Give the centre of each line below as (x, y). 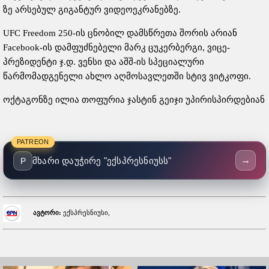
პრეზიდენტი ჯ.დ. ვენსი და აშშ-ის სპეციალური (104, 62)
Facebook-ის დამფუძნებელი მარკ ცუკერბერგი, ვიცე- (116, 47)
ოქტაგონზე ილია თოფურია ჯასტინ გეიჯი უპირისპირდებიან (134, 100)
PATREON (33, 142)
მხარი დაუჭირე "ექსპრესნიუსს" (102, 161)
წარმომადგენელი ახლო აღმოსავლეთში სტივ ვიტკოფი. (127, 76)
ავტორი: (47, 212)
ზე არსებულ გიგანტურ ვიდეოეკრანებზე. (92, 10)
